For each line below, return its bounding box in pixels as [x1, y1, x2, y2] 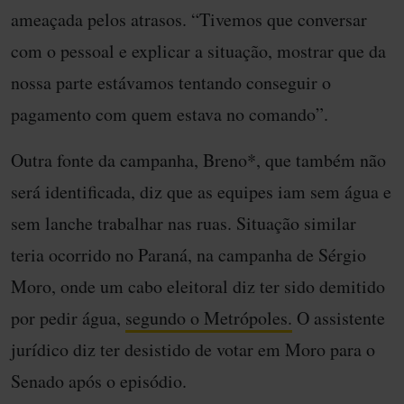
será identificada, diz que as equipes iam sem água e [11, 179, 391, 205]
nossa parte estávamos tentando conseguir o [11, 70, 331, 96]
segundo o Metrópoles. [125, 306, 292, 331]
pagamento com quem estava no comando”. [11, 102, 328, 127]
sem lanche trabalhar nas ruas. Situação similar [11, 211, 356, 236]
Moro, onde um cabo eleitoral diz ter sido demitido [11, 274, 385, 299]
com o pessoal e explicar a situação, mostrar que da [11, 39, 386, 64]
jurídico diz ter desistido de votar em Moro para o [11, 337, 375, 363]
